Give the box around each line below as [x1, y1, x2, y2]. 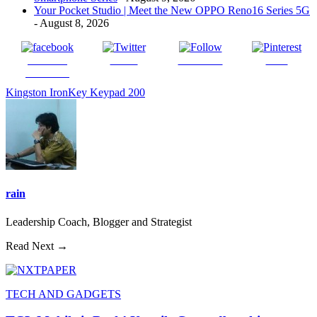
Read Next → [6, 239, 68, 252]
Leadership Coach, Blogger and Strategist [6, 215, 192, 228]
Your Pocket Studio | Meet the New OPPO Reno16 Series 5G [34, 4, 310, 17]
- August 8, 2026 [34, 17, 109, 30]
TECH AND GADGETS [6, 287, 121, 300]
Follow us [178, 54, 223, 67]
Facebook [25, 67, 69, 79]
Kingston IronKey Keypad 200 [6, 86, 145, 99]
